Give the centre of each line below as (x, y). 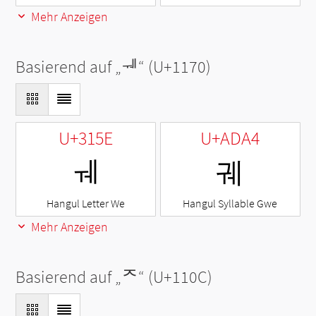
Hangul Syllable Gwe (230, 203)
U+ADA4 (230, 138)
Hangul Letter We (86, 203)
